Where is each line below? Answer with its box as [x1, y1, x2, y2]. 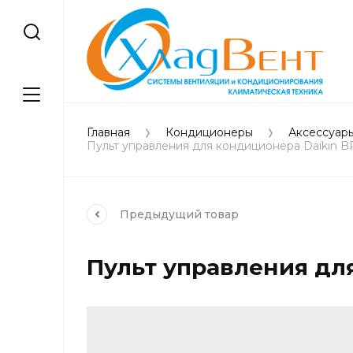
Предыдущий [120, 206, 205, 221]
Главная [87, 125, 130, 139]
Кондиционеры [165, 125, 253, 139]
